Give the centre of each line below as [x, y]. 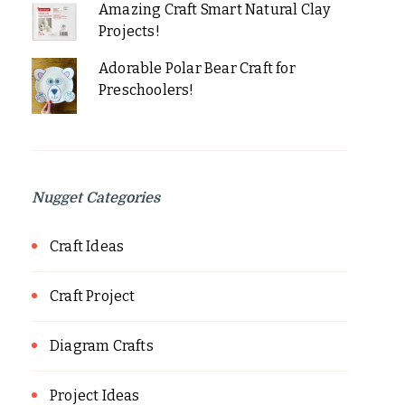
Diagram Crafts [102, 346]
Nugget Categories [96, 198]
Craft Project [93, 297]
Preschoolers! [146, 89]
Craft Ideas [87, 247]
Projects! [129, 31]
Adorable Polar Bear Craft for [197, 68]
